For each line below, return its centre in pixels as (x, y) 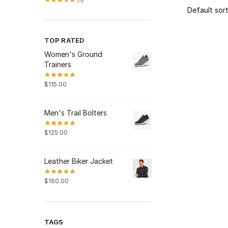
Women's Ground (73, 54)
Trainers (58, 65)
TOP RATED (64, 40)
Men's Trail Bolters (76, 113)
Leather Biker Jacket (79, 161)
